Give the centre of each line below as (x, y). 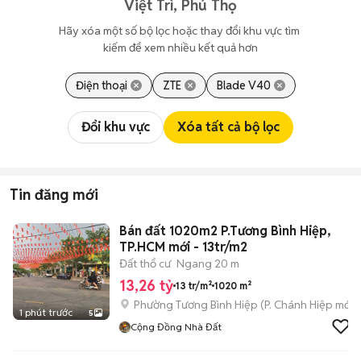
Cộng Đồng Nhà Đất (176, 327)
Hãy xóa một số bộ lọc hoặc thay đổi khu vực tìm (180, 31)
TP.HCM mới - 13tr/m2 (183, 247)
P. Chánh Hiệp (299, 305)
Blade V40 (244, 85)
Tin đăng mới (54, 195)
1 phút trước (46, 312)
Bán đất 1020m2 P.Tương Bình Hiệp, (225, 231)
